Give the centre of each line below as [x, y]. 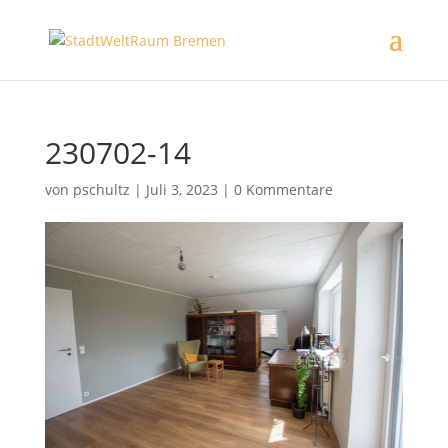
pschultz [101, 189]
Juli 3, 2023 [181, 189]
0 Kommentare [283, 189]
